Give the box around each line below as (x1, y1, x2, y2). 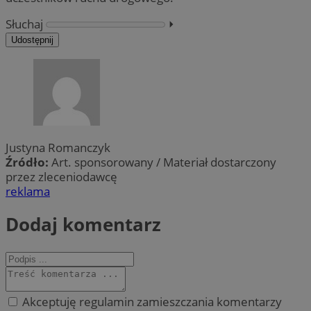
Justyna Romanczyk (6, 139, 110, 155)
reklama (6, 183, 50, 199)
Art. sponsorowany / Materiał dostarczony (51, 153, 276, 170)
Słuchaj (6, 15, 43, 32)
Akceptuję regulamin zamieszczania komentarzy (19, 293, 282, 310)
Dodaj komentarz (6, 212, 161, 237)
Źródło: (6, 153, 51, 170)
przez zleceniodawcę (6, 168, 117, 185)
